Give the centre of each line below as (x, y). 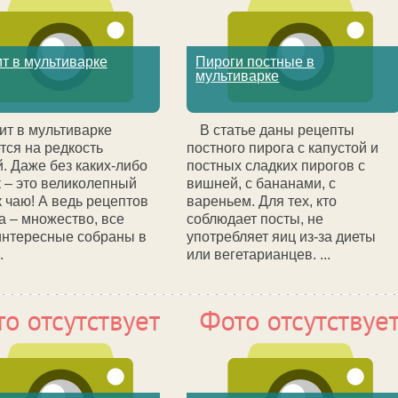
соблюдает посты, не (255, 219)
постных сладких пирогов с (276, 166)
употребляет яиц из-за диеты (282, 237)
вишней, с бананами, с (262, 183)
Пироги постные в (255, 62)
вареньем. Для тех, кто (262, 201)
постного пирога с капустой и (283, 148)
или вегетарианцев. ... (259, 255)
